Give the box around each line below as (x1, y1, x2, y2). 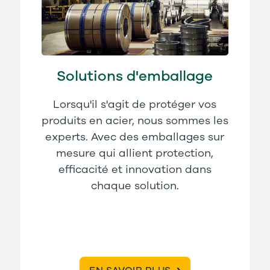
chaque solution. (90, 181, 179, 192)
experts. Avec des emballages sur (45, 132, 225, 143)
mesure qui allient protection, (56, 148, 214, 160)
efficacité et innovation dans (58, 165, 212, 176)
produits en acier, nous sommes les (41, 116, 228, 127)
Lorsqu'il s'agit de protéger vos (53, 99, 217, 111)
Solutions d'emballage (57, 69, 213, 84)
